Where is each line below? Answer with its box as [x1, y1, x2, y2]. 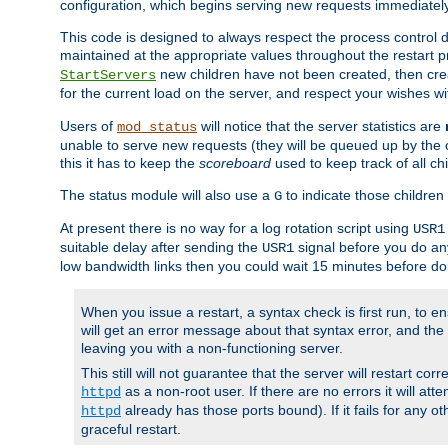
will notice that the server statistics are [197, 118, 445, 135]
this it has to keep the [60, 155, 199, 172]
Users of [60, 118, 117, 135]
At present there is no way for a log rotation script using [60, 220, 413, 237]
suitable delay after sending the [60, 239, 262, 256]
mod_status [117, 119, 197, 136]
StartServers [60, 67, 156, 84]
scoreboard [199, 155, 271, 172]
